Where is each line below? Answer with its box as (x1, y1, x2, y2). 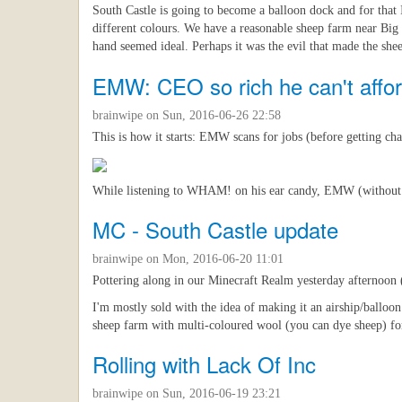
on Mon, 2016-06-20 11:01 (143, 252, 284, 267)
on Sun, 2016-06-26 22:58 (143, 109, 281, 123)
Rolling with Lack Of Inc (92, 348, 316, 380)
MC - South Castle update (92, 214, 338, 246)
